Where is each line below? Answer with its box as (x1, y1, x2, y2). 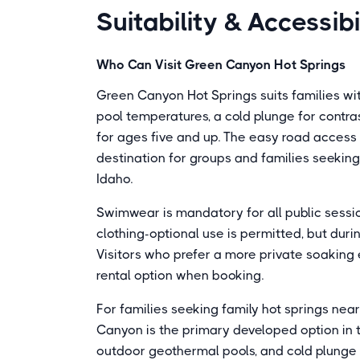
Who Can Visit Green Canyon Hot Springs (96, 57, 346, 72)
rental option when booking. (96, 268, 264, 283)
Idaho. (96, 171, 133, 186)
